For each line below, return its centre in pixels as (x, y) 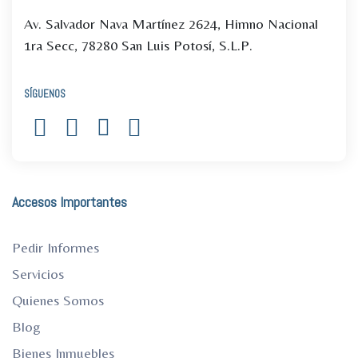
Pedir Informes (56, 247)
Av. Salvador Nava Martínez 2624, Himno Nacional (171, 24)
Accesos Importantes (70, 202)
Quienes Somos (58, 300)
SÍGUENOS (45, 94)
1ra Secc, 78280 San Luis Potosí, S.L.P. (138, 45)
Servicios (38, 274)
